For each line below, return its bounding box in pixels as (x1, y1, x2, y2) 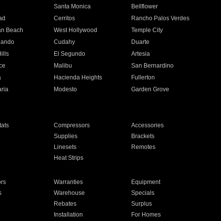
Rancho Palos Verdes (131, 15, 190, 22)
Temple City (131, 27, 163, 34)
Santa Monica (53, 3, 91, 10)
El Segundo (53, 50, 85, 57)
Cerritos (53, 15, 75, 22)
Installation (53, 211, 83, 218)
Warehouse (53, 189, 85, 196)
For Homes (131, 211, 161, 218)
